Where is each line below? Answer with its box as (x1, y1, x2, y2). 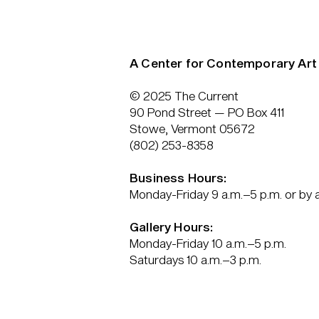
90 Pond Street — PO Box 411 (130, 105, 284, 119)
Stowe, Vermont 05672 (130, 121, 255, 135)
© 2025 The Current (130, 88, 239, 103)
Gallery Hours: (130, 219, 216, 234)
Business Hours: (130, 170, 227, 184)
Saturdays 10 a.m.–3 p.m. (130, 252, 261, 266)
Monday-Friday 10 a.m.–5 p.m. (130, 236, 286, 250)
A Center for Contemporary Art (130, 56, 317, 70)
